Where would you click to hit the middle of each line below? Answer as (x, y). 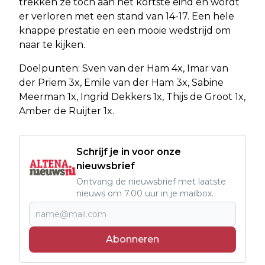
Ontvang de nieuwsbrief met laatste (151, 181)
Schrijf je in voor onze (129, 151)
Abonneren (132, 239)
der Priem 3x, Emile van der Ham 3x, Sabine (121, 82)
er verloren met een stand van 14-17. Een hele (127, 16)
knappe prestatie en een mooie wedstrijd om (125, 30)
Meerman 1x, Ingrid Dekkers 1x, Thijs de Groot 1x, (132, 96)
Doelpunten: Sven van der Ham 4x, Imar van (124, 68)
